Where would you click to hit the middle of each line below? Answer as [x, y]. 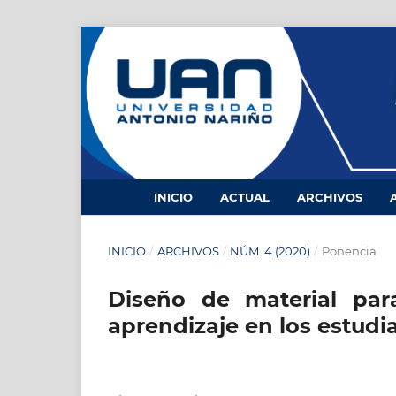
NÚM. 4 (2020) [270, 251]
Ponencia [349, 251]
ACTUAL [245, 198]
